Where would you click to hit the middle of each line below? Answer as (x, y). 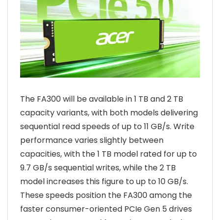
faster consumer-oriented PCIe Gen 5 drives (106, 209)
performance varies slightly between (92, 140)
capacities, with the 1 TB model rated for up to (109, 154)
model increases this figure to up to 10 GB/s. (104, 182)
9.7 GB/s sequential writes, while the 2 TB (98, 168)
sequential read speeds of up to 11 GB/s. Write (107, 127)
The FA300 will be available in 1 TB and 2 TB (102, 99)
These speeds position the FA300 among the (106, 195)
